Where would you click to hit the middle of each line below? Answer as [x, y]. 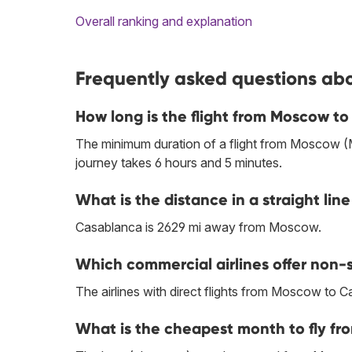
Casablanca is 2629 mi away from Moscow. [198, 227]
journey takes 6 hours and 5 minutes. [179, 163]
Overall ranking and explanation [164, 22]
